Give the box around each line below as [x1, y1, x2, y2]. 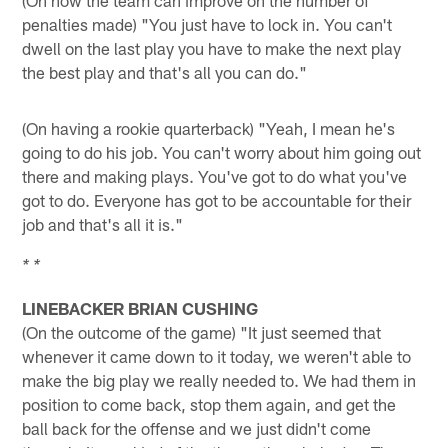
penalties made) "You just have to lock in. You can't [22, 13, 393, 34]
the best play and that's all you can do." [22, 61, 308, 82]
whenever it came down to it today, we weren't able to [22, 345, 412, 366]
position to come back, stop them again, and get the [22, 393, 397, 414]
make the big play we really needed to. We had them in [22, 369, 417, 390]
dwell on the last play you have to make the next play [22, 37, 402, 58]
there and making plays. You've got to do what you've [22, 165, 408, 186]
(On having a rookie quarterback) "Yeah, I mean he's [22, 117, 396, 138]
